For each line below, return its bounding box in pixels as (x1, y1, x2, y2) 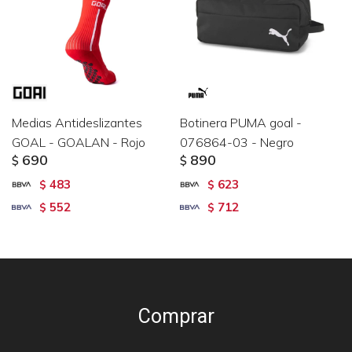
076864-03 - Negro (180, 134, 294, 150)
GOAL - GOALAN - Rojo (12, 134, 145, 150)
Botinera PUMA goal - (180, 115, 302, 130)
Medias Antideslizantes (12, 115, 142, 130)
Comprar (137, 305, 214, 328)
